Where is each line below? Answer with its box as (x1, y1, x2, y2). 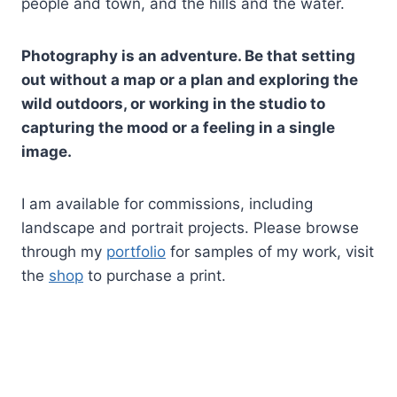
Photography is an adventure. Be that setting (21, 47, 355, 66)
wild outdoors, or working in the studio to (21, 95, 325, 113)
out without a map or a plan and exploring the (21, 71, 358, 90)
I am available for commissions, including (21, 195, 313, 214)
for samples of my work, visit (166, 243, 374, 261)
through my (21, 243, 106, 261)
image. (21, 143, 72, 161)
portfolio (106, 243, 166, 261)
